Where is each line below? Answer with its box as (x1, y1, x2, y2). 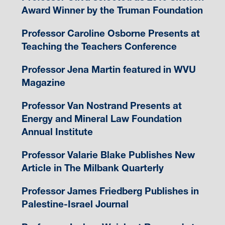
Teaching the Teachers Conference (21, 41, 177, 53)
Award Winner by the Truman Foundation (21, 5, 203, 17)
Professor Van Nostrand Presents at (21, 100, 182, 112)
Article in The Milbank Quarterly (21, 162, 164, 174)
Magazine (21, 77, 65, 89)
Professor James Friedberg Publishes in (21, 185, 199, 197)
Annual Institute (21, 126, 93, 138)
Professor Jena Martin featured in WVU (21, 64, 196, 76)
